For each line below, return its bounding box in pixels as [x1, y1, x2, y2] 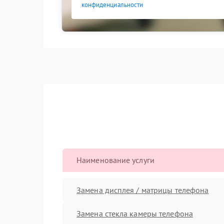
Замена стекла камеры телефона [76, 208, 193, 218]
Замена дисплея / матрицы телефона [76, 184, 209, 195]
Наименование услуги [76, 155, 154, 165]
